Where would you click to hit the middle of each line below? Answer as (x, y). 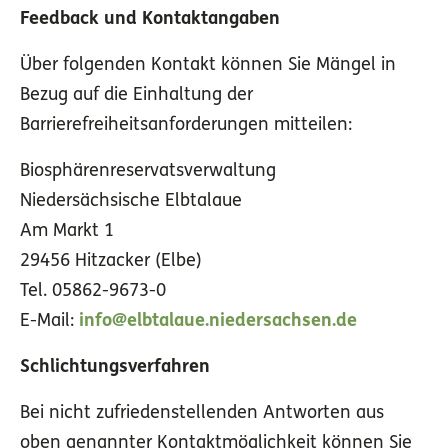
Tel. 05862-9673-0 (93, 292)
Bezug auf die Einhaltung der (136, 96)
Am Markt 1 (67, 232)
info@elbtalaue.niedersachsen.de (218, 322)
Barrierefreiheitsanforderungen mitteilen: (186, 126)
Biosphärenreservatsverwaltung (148, 172)
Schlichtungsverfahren (115, 368)
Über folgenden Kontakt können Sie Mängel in (208, 66)
